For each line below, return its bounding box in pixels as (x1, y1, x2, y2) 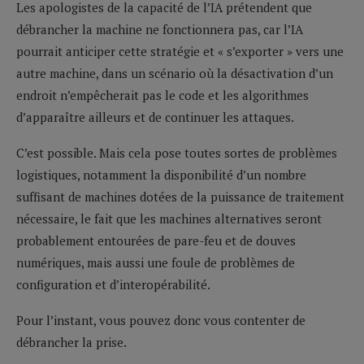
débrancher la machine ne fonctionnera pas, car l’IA (16, 20, 303, 37)
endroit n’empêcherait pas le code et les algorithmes (16, 86, 309, 103)
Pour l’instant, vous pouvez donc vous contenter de (16, 311, 305, 328)
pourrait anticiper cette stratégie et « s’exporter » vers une (16, 42, 344, 59)
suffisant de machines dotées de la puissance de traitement (16, 188, 344, 205)
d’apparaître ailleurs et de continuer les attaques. (16, 108, 294, 125)
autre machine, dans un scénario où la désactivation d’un (16, 64, 333, 81)
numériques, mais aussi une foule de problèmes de (16, 253, 295, 271)
